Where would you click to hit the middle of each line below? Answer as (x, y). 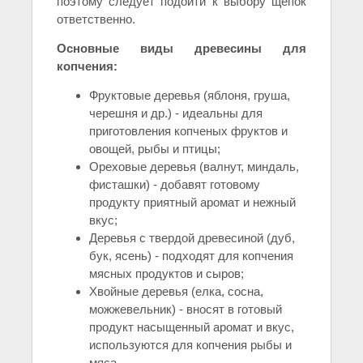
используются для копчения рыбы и (190, 344)
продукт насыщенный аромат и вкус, (192, 327)
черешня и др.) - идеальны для (176, 113)
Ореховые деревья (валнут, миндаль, (194, 166)
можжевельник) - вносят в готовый (186, 309)
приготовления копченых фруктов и (188, 130)
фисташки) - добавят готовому (175, 184)
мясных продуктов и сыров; (167, 273)
